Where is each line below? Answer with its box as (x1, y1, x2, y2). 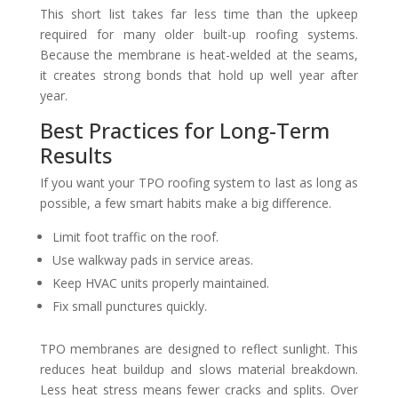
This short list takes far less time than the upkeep (39, 4, 359, 22)
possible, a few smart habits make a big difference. (39, 194, 331, 211)
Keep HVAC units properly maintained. (52, 274, 269, 291)
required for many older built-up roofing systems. (39, 25, 359, 43)
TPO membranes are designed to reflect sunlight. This (39, 339, 359, 357)
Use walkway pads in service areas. (52, 251, 253, 268)
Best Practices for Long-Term (39, 115, 330, 145)
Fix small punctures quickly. (52, 297, 207, 314)
